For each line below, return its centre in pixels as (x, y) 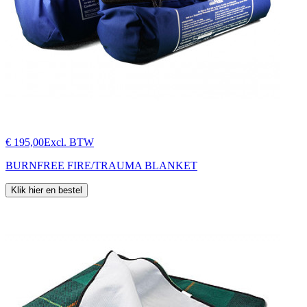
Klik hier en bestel (47, 190)
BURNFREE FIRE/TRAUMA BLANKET (101, 165)
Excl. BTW (69, 142)
